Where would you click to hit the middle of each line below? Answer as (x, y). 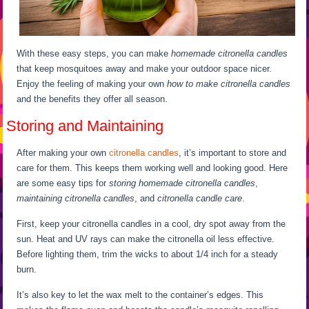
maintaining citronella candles (76, 198)
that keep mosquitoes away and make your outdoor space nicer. (144, 68)
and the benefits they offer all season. (92, 99)
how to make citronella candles (229, 83)
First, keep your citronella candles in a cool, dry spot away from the (151, 223)
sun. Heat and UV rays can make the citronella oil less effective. (146, 239)
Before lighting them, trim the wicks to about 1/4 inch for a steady (148, 254)
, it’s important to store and (233, 152)
